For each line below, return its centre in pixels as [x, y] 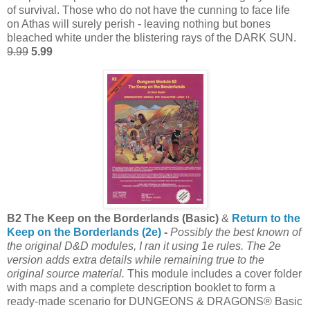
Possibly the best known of [236, 232]
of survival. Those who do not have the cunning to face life [148, 10]
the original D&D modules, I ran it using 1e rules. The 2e [144, 246]
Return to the [266, 218]
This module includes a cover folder [213, 273]
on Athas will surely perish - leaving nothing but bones [139, 24]
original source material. [66, 273]
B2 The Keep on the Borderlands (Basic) [113, 218]
